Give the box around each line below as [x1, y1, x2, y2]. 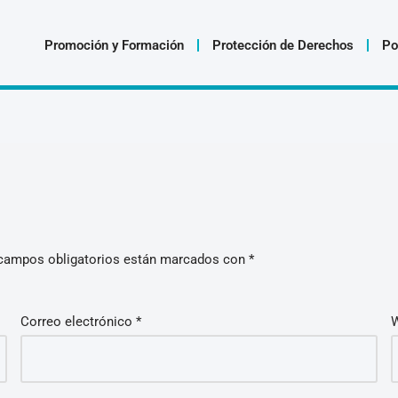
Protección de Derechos [212, 36, 354, 53]
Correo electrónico [20, 313, 137, 330]
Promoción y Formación [44, 36, 185, 53]
